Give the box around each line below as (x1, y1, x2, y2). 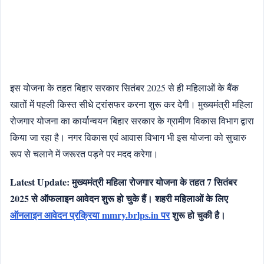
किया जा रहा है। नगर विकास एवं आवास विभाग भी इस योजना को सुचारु (10, 131, 246, 144)
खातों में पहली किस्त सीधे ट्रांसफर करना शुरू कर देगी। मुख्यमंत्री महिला (10, 98, 253, 111)
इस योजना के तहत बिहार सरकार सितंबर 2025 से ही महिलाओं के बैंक (10, 81, 239, 94)
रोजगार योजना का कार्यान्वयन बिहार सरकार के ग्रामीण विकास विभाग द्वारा (10, 114, 254, 127)
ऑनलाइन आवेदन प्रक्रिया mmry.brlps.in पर (10, 208, 170, 222)
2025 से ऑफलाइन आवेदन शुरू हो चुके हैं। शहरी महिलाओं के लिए (10, 192, 228, 206)
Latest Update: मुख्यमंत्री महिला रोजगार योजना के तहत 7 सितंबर (10, 175, 237, 189)
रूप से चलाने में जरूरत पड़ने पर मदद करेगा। (10, 147, 159, 160)
